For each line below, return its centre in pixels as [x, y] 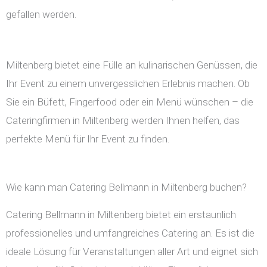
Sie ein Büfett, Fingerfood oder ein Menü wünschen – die [130, 102]
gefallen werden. [41, 15]
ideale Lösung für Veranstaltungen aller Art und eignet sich [132, 252]
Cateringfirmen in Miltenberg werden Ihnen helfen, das [123, 121]
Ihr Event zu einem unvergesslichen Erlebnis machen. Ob [128, 84]
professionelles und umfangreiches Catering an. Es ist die [130, 233]
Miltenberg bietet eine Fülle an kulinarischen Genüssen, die [132, 65]
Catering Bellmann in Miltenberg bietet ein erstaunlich [121, 215]
